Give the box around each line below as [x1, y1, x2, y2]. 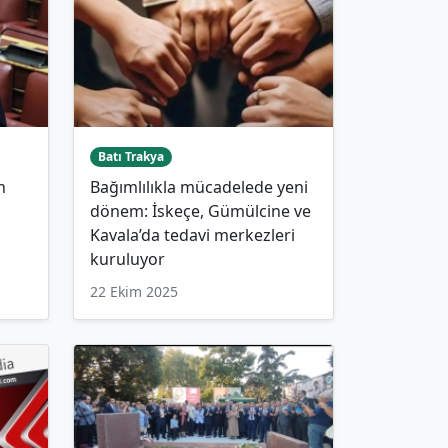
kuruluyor [90, 248, 165, 271]
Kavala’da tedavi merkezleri [90, 224, 295, 247]
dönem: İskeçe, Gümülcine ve [90, 200, 311, 223]
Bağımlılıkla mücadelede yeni [90, 176, 308, 199]
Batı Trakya [97, 148, 164, 166]
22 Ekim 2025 [90, 282, 178, 302]
